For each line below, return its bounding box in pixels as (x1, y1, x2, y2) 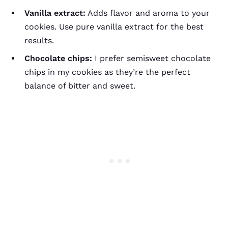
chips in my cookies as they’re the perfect (24, 67, 190, 77)
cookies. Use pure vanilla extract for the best (24, 22, 204, 32)
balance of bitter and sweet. (24, 81, 135, 91)
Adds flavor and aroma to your (85, 8, 210, 18)
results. (24, 36, 54, 45)
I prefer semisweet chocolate (92, 53, 211, 63)
